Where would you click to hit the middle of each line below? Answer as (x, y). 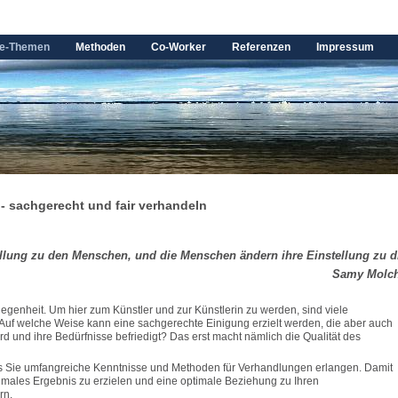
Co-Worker (179, 47)
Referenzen (261, 47)
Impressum (345, 47)
